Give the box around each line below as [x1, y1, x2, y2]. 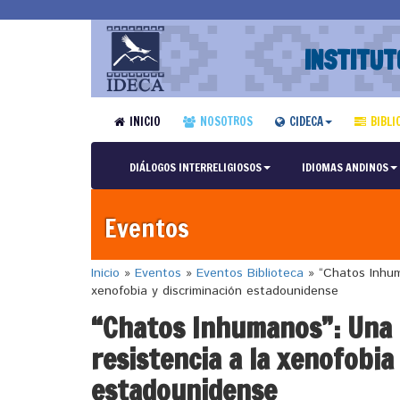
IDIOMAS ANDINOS [301, 159, 388, 175]
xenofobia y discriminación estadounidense [91, 281, 338, 300]
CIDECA [288, 113, 323, 129]
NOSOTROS [199, 113, 253, 129]
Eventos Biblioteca [196, 263, 304, 282]
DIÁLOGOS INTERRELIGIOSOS [129, 159, 262, 175]
